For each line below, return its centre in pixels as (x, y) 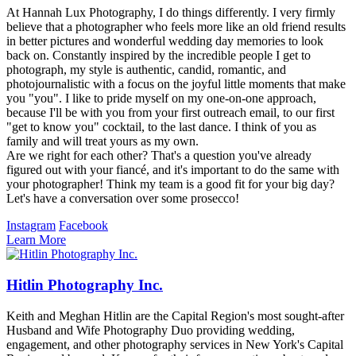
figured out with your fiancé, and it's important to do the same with (173, 170)
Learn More (36, 240)
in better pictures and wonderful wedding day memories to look (165, 41)
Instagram (31, 226)
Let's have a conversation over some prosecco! (123, 199)
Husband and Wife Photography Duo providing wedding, (151, 330)
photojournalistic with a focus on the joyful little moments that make (176, 84)
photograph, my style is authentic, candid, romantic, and (146, 70)
